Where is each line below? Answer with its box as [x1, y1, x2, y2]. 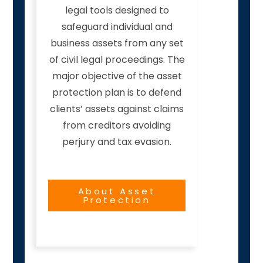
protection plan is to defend [52, 86, 181, 100]
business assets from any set [50, 36, 184, 50]
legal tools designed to [65, 4, 169, 18]
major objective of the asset [52, 69, 182, 83]
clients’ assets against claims [50, 102, 184, 116]
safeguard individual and [61, 20, 173, 34]
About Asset [77, 185, 156, 198]
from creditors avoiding [63, 119, 171, 133]
